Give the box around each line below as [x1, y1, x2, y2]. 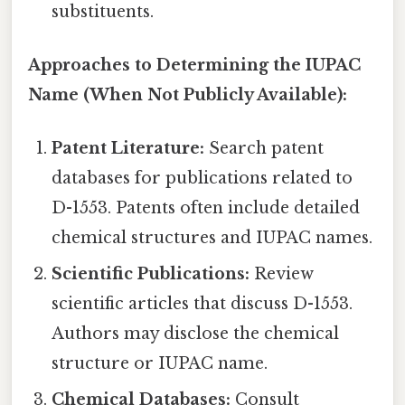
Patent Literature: [52, 138, 205, 159]
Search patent [204, 138, 325, 159]
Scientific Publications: [52, 264, 250, 285]
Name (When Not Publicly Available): [28, 85, 347, 106]
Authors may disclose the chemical [52, 324, 340, 344]
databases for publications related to [52, 168, 353, 189]
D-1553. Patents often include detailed [52, 198, 361, 219]
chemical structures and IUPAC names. [52, 228, 373, 249]
